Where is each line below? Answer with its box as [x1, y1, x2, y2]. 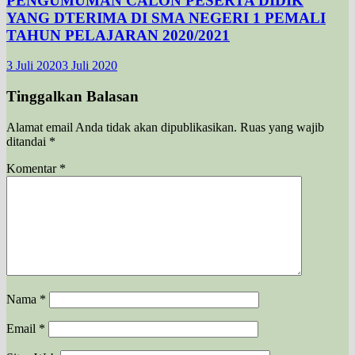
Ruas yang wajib [240, 120, 324, 134]
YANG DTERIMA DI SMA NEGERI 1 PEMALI [6, 9, 326, 26]
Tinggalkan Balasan [6, 88, 139, 105]
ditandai [6, 134, 49, 148]
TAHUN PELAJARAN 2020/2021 [6, 26, 230, 44]
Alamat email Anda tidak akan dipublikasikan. [6, 120, 237, 134]
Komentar [6, 161, 59, 175]
